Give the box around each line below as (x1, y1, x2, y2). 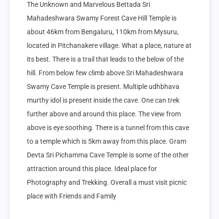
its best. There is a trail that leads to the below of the (27, 55, 184, 63)
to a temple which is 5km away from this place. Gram (27, 137, 186, 145)
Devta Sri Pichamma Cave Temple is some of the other (27, 151, 189, 159)
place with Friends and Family (27, 192, 116, 200)
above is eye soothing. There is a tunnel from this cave (27, 123, 189, 131)
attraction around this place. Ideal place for (27, 164, 157, 173)
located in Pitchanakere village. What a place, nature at (27, 41, 192, 49)
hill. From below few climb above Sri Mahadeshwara (27, 68, 183, 77)
